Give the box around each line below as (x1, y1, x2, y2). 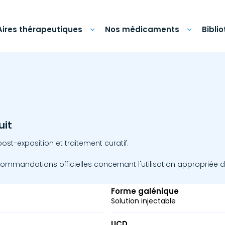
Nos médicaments (105, 24, 180, 35)
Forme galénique (111, 186, 179, 196)
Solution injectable (111, 196, 176, 206)
